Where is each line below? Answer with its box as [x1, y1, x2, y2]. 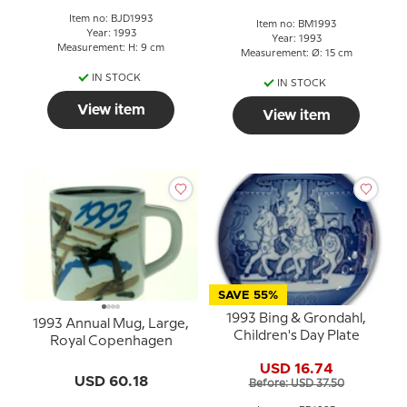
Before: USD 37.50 [248, 378, 344, 389]
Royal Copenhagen [49, 334, 173, 348]
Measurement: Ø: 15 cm [240, 48, 352, 58]
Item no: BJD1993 [69, 15, 153, 25]
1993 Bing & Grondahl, [226, 313, 366, 326]
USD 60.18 [74, 373, 148, 389]
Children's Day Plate [233, 330, 360, 343]
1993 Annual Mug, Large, [33, 317, 189, 331]
